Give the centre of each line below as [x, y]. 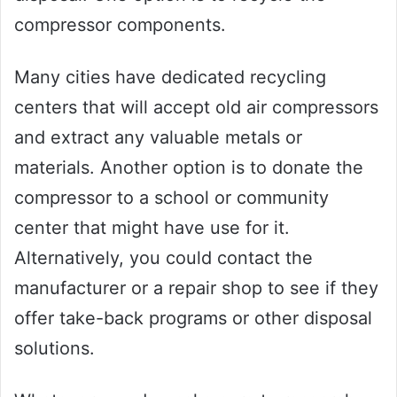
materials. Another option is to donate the [189, 167]
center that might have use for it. [152, 227]
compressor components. [120, 24]
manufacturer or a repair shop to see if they [196, 288]
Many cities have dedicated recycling [170, 77]
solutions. [54, 348]
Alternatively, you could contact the [163, 257]
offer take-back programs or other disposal [193, 318]
